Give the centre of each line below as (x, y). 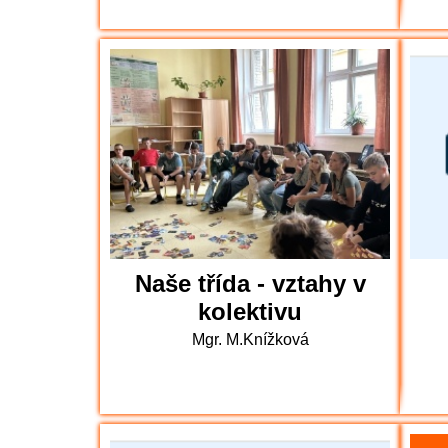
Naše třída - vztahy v (250, 283)
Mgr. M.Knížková (250, 339)
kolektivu (250, 311)
